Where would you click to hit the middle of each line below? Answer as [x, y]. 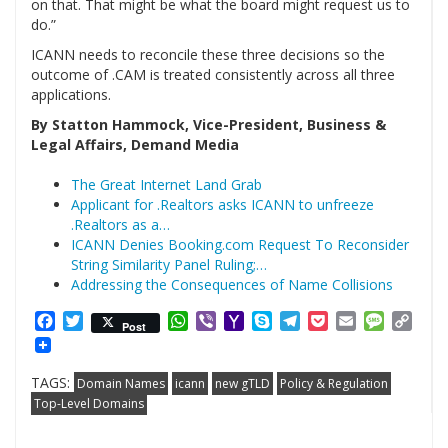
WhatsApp [227, 321]
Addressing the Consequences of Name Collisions [232, 285]
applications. [71, 95]
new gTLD [242, 383]
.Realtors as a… [120, 225]
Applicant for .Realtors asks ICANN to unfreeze [222, 205]
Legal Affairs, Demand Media [135, 145]
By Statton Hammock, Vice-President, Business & [208, 125]
